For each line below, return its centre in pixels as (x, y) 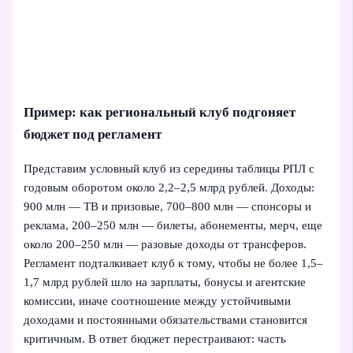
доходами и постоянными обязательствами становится (166, 320)
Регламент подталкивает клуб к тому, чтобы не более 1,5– (174, 264)
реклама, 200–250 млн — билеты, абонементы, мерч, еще (173, 226)
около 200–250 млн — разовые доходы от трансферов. (165, 245)
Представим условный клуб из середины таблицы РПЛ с (169, 169)
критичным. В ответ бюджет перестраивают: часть (155, 339)
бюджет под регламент (93, 135)
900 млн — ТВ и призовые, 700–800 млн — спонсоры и (168, 207)
